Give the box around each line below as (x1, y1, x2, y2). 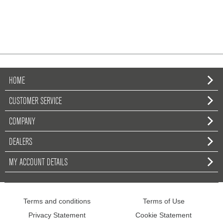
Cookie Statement (135, 211, 192, 219)
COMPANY (9, 115, 35, 127)
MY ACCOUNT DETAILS (9, 156, 68, 168)
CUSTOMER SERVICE (9, 95, 62, 107)
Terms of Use (142, 197, 185, 205)
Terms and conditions (23, 197, 91, 205)
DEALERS (9, 135, 32, 147)
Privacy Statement (28, 211, 86, 219)
